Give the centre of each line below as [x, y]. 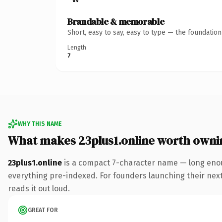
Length [77, 47]
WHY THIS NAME [40, 124]
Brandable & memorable [116, 21]
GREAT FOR [43, 210]
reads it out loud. [39, 188]
